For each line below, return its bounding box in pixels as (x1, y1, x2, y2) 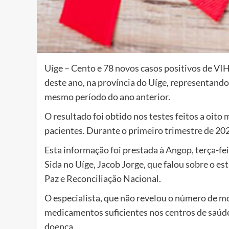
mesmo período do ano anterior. (44, 91, 170, 103)
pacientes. (44, 125, 86, 136)
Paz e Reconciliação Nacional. (44, 173, 161, 185)
